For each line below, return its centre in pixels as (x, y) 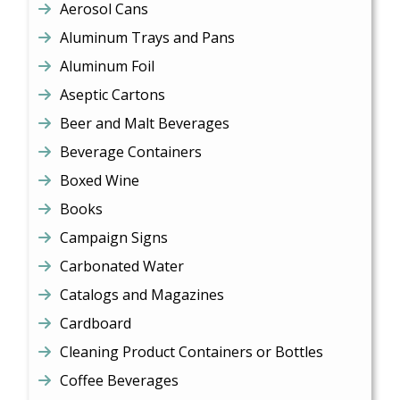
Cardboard (96, 323)
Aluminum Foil (108, 66)
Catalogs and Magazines (142, 295)
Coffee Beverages (120, 380)
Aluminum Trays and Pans (148, 37)
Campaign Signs (114, 237)
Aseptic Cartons (113, 95)
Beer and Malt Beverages (145, 123)
